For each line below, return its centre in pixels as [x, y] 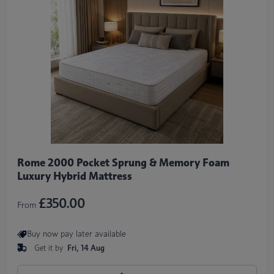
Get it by [50, 247]
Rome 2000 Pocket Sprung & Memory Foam [123, 162]
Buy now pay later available [76, 234]
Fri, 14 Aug [86, 247]
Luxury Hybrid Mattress [74, 176]
